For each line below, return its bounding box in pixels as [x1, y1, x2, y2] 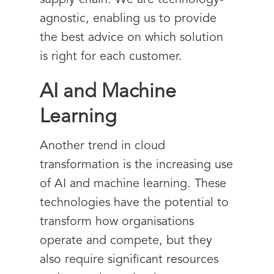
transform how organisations [40, 216, 194, 228]
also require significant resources [40, 254, 218, 266]
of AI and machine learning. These [40, 178, 226, 190]
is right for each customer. [40, 51, 182, 63]
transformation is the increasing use [40, 159, 233, 171]
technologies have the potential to [40, 197, 229, 209]
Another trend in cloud [40, 140, 165, 152]
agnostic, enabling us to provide [40, 13, 217, 25]
